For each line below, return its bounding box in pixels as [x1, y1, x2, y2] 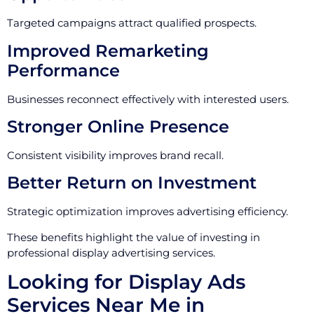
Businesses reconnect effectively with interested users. [7, 92, 289, 106]
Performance [7, 60, 120, 81]
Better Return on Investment [7, 172, 257, 193]
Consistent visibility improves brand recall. [7, 149, 224, 163]
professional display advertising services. [7, 245, 215, 259]
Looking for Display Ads [7, 270, 245, 294]
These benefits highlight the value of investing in [7, 230, 260, 244]
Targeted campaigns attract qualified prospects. [7, 16, 257, 30]
